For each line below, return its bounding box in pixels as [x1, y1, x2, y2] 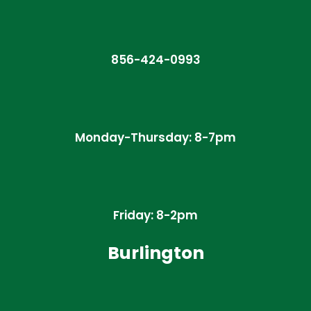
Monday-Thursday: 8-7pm [75, 129, 236, 146]
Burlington [107, 241, 204, 266]
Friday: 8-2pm [113, 207, 198, 224]
